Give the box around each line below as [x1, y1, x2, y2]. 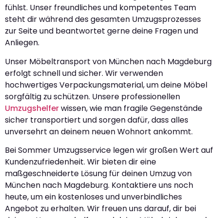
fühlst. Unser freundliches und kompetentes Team [5, 2, 196, 14]
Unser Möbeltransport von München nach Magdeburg [5, 55, 212, 67]
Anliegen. [5, 37, 39, 49]
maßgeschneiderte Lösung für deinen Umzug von [5, 167, 192, 179]
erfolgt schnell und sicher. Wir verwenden [5, 67, 163, 79]
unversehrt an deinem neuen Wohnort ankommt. [5, 126, 193, 137]
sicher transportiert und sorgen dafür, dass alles [5, 114, 188, 126]
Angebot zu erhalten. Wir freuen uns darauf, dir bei [5, 202, 196, 214]
